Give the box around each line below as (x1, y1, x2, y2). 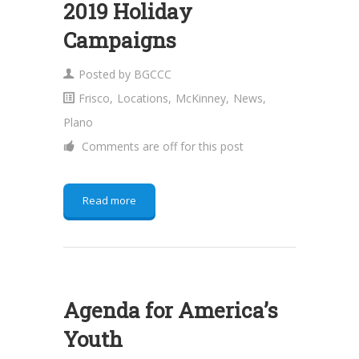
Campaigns (63, 26, 176, 54)
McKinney (175, 91, 226, 106)
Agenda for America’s (63, 296, 278, 324)
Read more (83, 193, 136, 208)
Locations (117, 91, 168, 106)
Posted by (79, 67, 134, 82)
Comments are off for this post (79, 139, 244, 154)
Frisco (79, 91, 110, 106)
